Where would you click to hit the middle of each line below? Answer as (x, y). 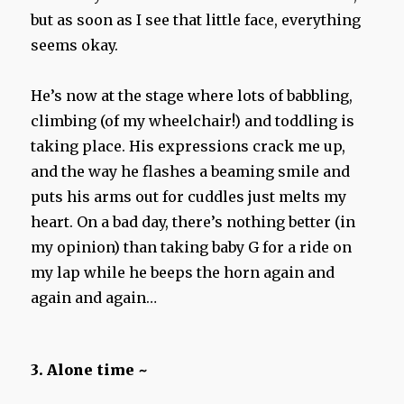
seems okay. (75, 46)
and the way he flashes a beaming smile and (191, 172)
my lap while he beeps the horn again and (183, 273)
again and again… (94, 298)
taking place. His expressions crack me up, (188, 147)
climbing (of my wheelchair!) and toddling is (193, 121)
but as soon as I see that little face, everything (196, 20)
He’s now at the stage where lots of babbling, (192, 96)
